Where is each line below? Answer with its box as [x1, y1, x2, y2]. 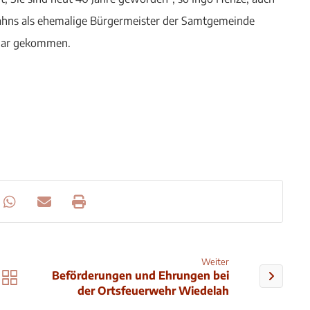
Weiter [201, 255, 230, 267]
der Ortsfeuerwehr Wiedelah [77, 283, 230, 298]
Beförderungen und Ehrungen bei [52, 268, 230, 282]
